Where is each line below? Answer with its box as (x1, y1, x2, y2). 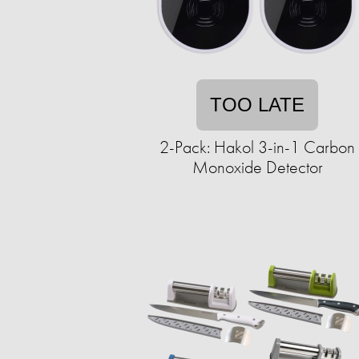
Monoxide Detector (192, 155, 323, 179)
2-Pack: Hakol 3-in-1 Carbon (159, 135, 355, 159)
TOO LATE (210, 94, 305, 115)
